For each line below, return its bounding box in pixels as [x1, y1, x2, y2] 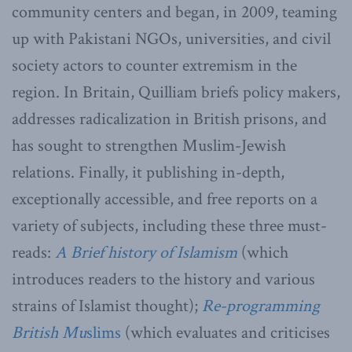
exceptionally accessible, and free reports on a [12, 187, 317, 211]
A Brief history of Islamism [55, 240, 237, 264]
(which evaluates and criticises [125, 321, 330, 344]
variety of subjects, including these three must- [12, 214, 327, 237]
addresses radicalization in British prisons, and [12, 107, 327, 130]
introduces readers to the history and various [12, 267, 315, 291]
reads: [12, 240, 55, 264]
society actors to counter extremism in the [12, 53, 297, 77]
